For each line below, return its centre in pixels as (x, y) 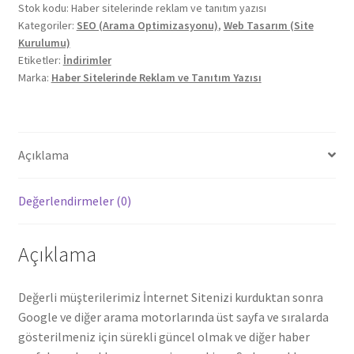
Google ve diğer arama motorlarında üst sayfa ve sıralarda (173, 316)
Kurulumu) (44, 43)
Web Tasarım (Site (268, 26)
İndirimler (87, 60)
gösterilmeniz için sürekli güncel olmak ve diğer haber (164, 336)
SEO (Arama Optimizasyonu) (147, 26)
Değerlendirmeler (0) (74, 200)
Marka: (34, 78)
